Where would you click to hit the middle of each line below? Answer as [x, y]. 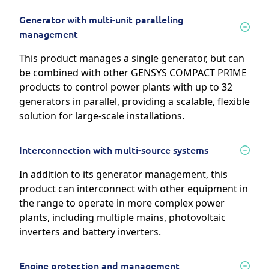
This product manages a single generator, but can [132, 59]
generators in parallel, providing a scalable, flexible [134, 102]
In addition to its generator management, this [123, 174]
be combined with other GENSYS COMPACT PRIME [133, 73]
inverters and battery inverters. [90, 232]
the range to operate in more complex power [122, 203]
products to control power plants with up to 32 [126, 87]
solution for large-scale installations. [102, 116]
